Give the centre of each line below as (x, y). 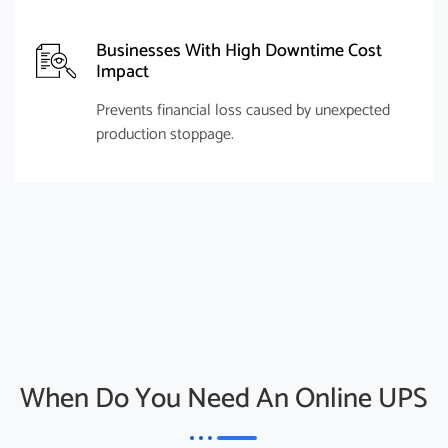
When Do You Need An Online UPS (224, 399)
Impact (122, 72)
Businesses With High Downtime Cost (239, 51)
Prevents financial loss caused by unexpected (243, 110)
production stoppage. (165, 134)
